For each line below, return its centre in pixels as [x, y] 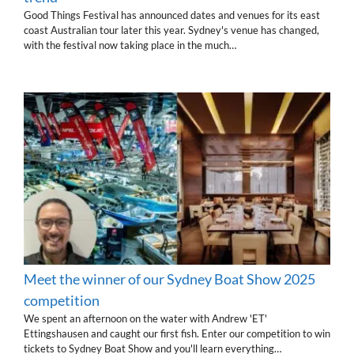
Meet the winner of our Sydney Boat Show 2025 [169, 279]
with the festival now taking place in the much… [130, 45]
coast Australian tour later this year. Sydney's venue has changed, [171, 30]
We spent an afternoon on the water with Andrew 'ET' [145, 318]
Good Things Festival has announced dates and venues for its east [172, 15]
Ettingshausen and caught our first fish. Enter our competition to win [177, 333]
